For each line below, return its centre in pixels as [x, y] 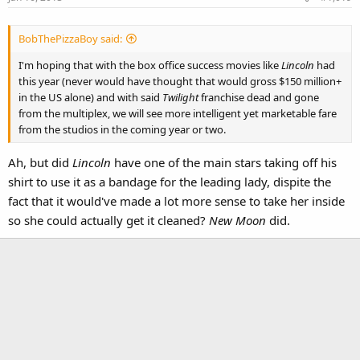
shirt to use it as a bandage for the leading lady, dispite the [170, 181]
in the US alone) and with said [90, 98]
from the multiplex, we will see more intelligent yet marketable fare [178, 114]
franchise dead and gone [260, 98]
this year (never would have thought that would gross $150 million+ [180, 82]
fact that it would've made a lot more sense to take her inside [176, 200]
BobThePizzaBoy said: [70, 39]
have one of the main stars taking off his [225, 162]
